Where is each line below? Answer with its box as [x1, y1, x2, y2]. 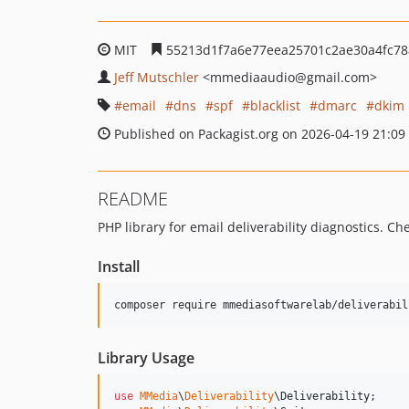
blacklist [250, 97, 300, 114]
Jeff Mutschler [114, 68, 199, 86]
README [98, 186, 168, 211]
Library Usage [98, 348, 194, 368]
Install [98, 257, 140, 277]
